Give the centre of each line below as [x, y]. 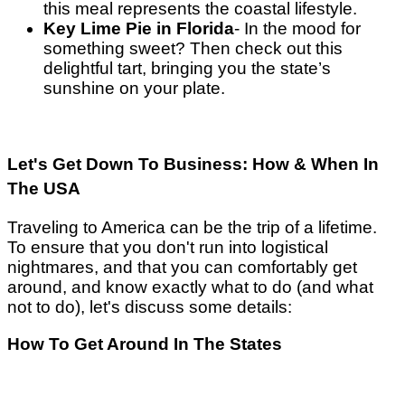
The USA [46, 189]
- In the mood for [297, 29]
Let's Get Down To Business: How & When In [193, 165]
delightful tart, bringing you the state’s [187, 69]
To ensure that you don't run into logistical [168, 248]
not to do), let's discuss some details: [152, 307]
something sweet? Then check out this [193, 49]
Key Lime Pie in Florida [139, 29]
